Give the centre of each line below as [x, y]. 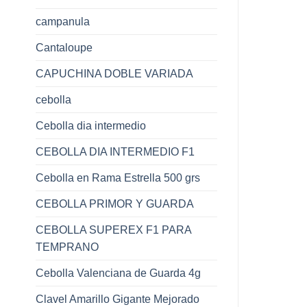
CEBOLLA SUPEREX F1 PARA [113, 230]
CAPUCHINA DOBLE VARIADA [114, 73]
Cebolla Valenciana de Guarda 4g [118, 273]
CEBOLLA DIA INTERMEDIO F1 [115, 151]
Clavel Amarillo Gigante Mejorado [118, 299]
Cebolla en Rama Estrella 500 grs [118, 177]
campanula [63, 21]
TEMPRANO [67, 247]
